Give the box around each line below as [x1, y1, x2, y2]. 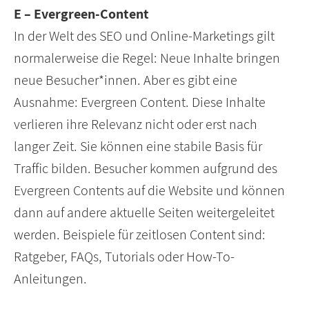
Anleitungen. [14, 270, 87, 288]
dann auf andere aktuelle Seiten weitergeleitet [14, 203, 275, 222]
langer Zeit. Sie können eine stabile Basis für [14, 137, 262, 156]
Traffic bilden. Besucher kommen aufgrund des [14, 159, 277, 178]
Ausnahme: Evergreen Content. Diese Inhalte [14, 93, 266, 112]
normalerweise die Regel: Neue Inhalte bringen [14, 49, 280, 68]
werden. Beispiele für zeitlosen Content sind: [14, 226, 266, 244]
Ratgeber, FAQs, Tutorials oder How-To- [14, 248, 235, 266]
